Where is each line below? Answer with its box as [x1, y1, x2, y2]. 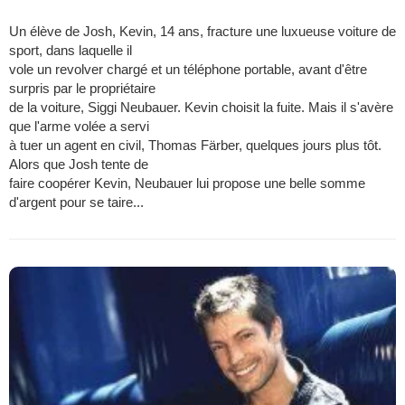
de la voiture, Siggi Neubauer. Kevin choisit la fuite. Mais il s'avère [9, 99, 393, 116]
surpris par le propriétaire [9, 80, 155, 97]
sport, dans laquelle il [9, 42, 132, 59]
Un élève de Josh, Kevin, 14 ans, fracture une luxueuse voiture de [9, 24, 396, 40]
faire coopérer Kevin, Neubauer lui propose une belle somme [9, 175, 365, 192]
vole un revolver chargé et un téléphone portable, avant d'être [9, 61, 367, 78]
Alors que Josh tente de [9, 156, 148, 173]
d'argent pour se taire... [9, 194, 144, 211]
